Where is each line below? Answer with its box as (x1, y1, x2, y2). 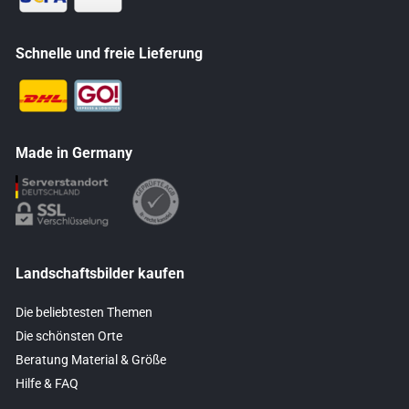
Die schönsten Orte (16, 329, 122, 344)
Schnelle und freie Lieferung (16, 45, 203, 63)
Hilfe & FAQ (16, 376, 79, 392)
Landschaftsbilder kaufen (16, 265, 184, 283)
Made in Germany (16, 144, 132, 163)
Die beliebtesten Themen (16, 305, 152, 320)
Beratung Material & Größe (16, 352, 166, 368)
